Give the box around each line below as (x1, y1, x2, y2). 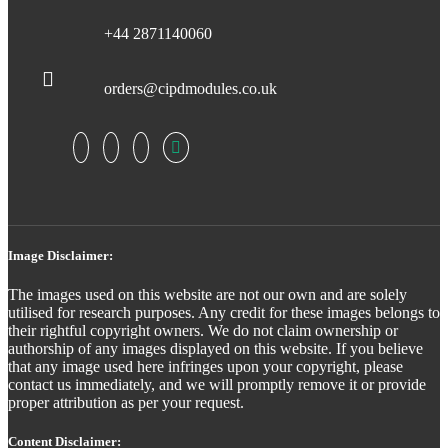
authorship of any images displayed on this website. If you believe (8, 339, 423, 357)
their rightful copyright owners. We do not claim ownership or (8, 321, 398, 339)
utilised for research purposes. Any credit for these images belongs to (8, 303, 440, 321)
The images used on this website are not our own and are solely (8, 285, 407, 303)
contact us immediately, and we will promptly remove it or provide (8, 375, 426, 393)
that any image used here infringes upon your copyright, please (8, 357, 403, 375)
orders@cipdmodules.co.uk (104, 79, 278, 97)
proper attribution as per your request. (8, 393, 244, 411)
